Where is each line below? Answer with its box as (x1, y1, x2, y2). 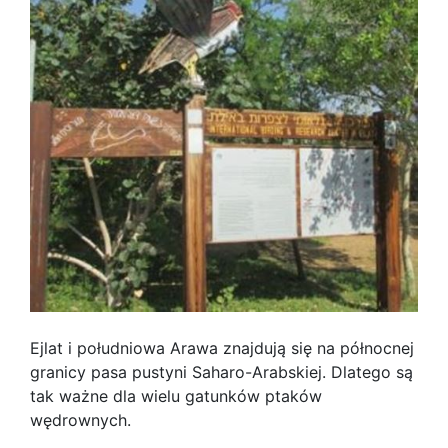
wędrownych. (30, 410, 131, 430)
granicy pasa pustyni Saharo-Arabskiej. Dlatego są (30, 362, 413, 382)
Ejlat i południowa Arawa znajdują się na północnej (30, 338, 414, 358)
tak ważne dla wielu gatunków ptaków (30, 386, 322, 406)
